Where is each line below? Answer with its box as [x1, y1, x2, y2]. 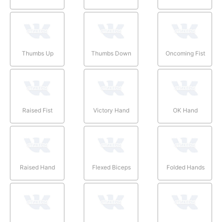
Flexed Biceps [92, 163, 131, 171]
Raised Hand [20, 163, 55, 171]
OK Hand [173, 106, 198, 114]
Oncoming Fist [166, 49, 206, 57]
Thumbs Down [91, 49, 132, 57]
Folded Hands [166, 163, 205, 171]
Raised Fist [22, 106, 53, 114]
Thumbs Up [21, 49, 54, 57]
